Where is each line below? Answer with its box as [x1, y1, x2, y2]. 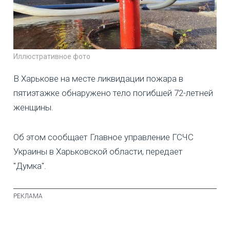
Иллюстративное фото [13, 52, 90, 61]
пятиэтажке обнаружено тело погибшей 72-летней [13, 88, 213, 99]
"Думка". [13, 161, 46, 171]
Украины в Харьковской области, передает [13, 146, 183, 157]
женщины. [13, 102, 53, 113]
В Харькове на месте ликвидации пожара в [13, 73, 183, 84]
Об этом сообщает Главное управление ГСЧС [13, 132, 194, 143]
